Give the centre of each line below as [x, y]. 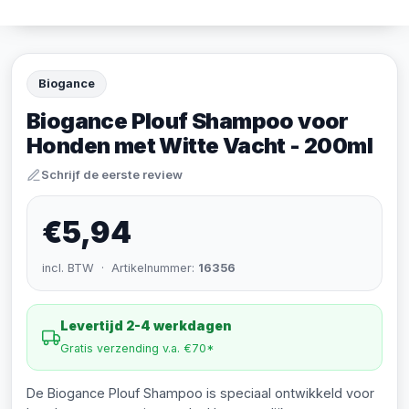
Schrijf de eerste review [112, 174]
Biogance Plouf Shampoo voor [188, 121]
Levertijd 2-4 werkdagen [146, 325]
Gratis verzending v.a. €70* [137, 348]
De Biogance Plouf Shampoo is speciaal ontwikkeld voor [200, 393]
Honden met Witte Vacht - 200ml [199, 146]
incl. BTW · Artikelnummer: [120, 268]
